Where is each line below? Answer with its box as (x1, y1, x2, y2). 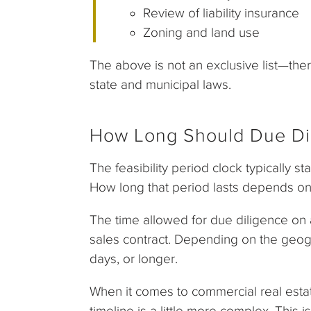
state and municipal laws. (90, 77, 231, 92)
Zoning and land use (143, 25, 260, 40)
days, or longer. (90, 251, 181, 267)
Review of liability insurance (143, 6, 300, 21)
